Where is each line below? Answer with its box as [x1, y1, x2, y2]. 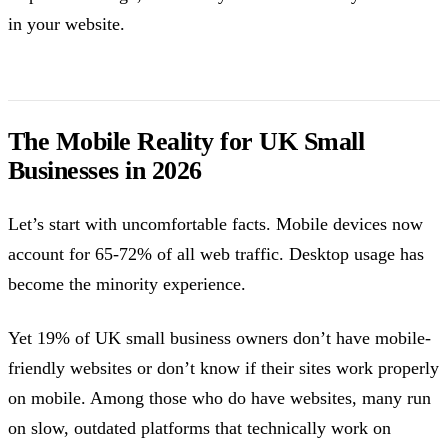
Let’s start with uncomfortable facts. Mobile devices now [8, 214, 423, 235]
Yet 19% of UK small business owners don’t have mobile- [8, 328, 431, 349]
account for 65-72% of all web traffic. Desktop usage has [8, 244, 424, 265]
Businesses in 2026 [8, 155, 202, 185]
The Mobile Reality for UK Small [8, 126, 365, 156]
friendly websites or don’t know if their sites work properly [8, 358, 439, 379]
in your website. [8, 13, 125, 34]
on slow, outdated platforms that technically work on [8, 418, 391, 439]
